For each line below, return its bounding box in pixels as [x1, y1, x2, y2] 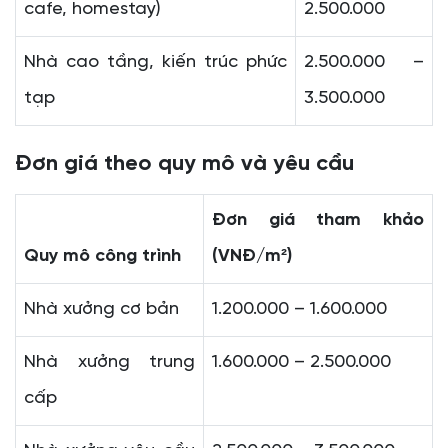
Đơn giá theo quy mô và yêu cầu [15, 152, 354, 177]
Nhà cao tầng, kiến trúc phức [24, 53, 287, 73]
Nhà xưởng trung [24, 353, 195, 373]
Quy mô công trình [24, 247, 181, 267]
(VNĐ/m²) [212, 247, 292, 267]
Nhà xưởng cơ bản [24, 300, 179, 320]
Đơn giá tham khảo [212, 211, 424, 231]
